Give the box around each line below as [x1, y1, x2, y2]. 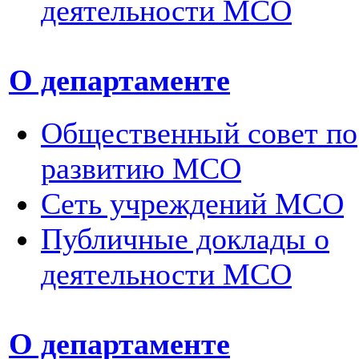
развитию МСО [41, 151, 241, 185]
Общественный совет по [41, 115, 357, 150]
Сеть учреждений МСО [41, 186, 344, 220]
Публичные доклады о [41, 221, 329, 256]
